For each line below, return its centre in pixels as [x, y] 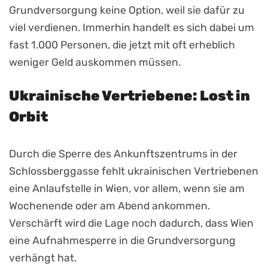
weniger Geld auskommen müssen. [95, 62]
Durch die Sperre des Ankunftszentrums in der [123, 153]
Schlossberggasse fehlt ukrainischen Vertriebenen [134, 171]
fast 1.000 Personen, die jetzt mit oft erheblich [122, 45]
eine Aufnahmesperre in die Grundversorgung [122, 240]
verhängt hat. [43, 258]
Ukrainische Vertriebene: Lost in [130, 95]
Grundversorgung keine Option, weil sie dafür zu [127, 10]
